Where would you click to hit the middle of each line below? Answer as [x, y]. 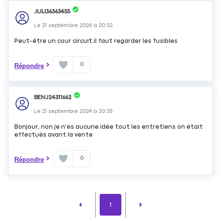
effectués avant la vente [54, 135]
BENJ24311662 [53, 97]
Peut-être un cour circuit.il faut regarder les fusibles [96, 41]
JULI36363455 [52, 12]
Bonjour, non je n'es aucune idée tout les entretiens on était [109, 127]
